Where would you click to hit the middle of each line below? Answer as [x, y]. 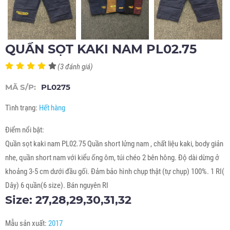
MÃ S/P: [21, 87]
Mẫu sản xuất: [27, 223]
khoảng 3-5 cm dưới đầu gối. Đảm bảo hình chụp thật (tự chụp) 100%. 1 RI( [115, 171]
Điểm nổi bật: [25, 130]
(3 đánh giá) [75, 66]
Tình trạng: [22, 108]
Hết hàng [52, 108]
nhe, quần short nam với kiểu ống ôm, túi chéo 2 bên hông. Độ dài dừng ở [112, 157]
